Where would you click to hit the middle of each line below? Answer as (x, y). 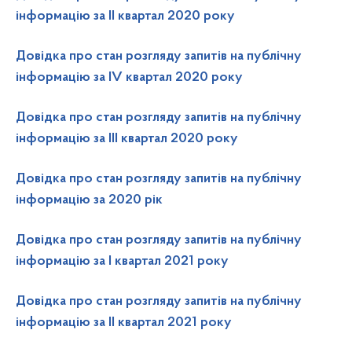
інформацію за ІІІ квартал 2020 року (127, 139)
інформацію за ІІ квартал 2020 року (125, 16)
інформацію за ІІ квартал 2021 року (124, 323)
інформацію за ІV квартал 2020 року (129, 78)
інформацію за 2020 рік (89, 200)
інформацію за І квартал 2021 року (122, 262)
